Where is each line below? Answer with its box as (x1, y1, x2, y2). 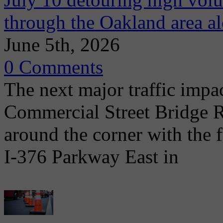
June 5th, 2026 (4, 34, 120, 55)
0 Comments (4, 56, 103, 78)
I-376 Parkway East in (4, 146, 179, 167)
